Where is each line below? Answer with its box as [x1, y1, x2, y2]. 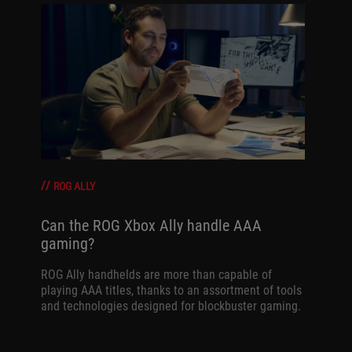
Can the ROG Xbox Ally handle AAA [40, 215, 262, 235]
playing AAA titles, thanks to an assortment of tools [40, 282, 302, 298]
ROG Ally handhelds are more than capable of [40, 266, 272, 282]
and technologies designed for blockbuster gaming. [40, 298, 301, 313]
